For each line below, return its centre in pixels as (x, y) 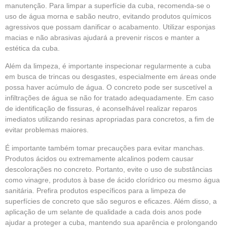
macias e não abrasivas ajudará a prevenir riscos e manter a (102, 37)
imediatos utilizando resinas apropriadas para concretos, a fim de (110, 119)
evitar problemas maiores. (47, 130)
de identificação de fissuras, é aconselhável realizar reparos (101, 109)
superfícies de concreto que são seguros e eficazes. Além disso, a (111, 201)
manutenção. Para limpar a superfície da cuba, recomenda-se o (108, 5)
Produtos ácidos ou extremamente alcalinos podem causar (99, 158)
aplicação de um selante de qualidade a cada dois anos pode (103, 212)
